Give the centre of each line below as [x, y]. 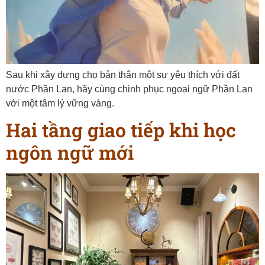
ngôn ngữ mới [70, 153]
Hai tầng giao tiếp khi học [121, 130]
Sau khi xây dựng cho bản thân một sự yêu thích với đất [123, 75]
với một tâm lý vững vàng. [60, 103]
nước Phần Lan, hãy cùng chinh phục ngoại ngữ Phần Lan [129, 89]
